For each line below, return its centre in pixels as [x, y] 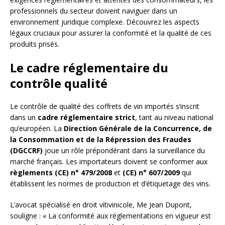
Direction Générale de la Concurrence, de [138, 128]
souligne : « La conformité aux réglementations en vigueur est [110, 215]
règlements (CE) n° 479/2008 [61, 172]
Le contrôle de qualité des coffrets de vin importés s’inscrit [105, 106]
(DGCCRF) [26, 150]
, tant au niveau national [174, 117]
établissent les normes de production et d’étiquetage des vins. [110, 183]
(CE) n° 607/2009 [151, 172]
